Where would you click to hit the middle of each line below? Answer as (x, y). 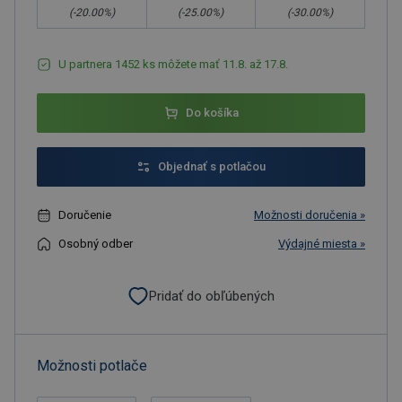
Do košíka (212, 113)
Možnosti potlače (92, 366)
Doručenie (85, 215)
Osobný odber (96, 244)
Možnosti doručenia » (310, 215)
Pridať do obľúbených (212, 296)
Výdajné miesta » (322, 244)
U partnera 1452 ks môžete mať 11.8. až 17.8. (173, 64)
